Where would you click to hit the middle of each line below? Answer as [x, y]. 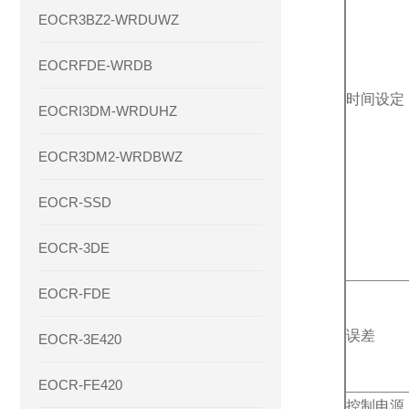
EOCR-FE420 [80, 385]
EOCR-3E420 [80, 339]
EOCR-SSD [75, 202]
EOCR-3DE [74, 248]
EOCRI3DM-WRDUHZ [108, 111]
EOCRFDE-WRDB [95, 65]
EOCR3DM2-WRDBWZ [110, 157]
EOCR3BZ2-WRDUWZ [109, 20]
